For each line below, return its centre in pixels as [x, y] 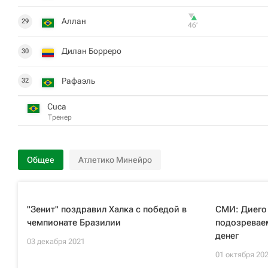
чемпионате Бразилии [74, 223]
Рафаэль [78, 80]
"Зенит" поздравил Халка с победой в [107, 209]
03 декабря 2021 [56, 241]
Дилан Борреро [92, 51]
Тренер [60, 117]
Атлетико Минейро [115, 160]
